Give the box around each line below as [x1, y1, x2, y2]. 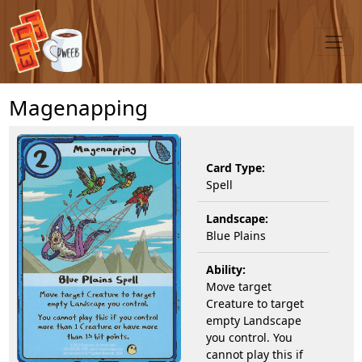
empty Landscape [206, 312, 301, 328]
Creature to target [206, 295, 304, 311]
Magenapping [8, 92, 148, 122]
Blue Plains [206, 227, 266, 243]
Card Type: [206, 159, 265, 175]
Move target [206, 278, 271, 294]
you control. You [206, 329, 293, 345]
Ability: [206, 261, 246, 277]
